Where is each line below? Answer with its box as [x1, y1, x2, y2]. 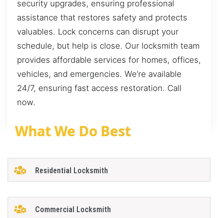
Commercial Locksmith [35, 205, 111, 215]
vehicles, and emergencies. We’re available [17, 69, 182, 79]
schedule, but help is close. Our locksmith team [17, 41, 200, 51]
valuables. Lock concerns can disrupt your [17, 27, 179, 37]
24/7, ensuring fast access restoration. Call [17, 83, 182, 93]
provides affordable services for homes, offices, [17, 55, 201, 65]
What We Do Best [15, 121, 131, 140]
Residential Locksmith [35, 165, 108, 175]
